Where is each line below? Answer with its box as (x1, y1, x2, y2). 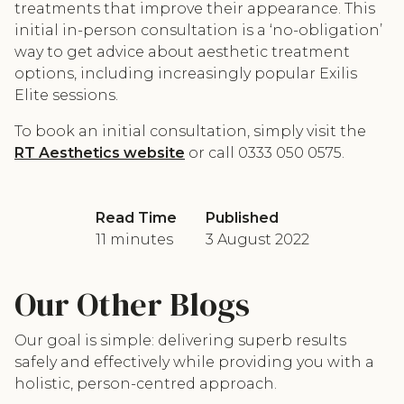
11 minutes (95, 231, 173, 248)
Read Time (95, 209, 177, 226)
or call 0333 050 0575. (185, 144, 344, 161)
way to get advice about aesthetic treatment (14, 43, 350, 60)
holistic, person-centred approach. (14, 375, 277, 392)
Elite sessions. (14, 87, 118, 104)
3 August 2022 (205, 231, 309, 248)
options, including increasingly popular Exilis (14, 65, 357, 82)
